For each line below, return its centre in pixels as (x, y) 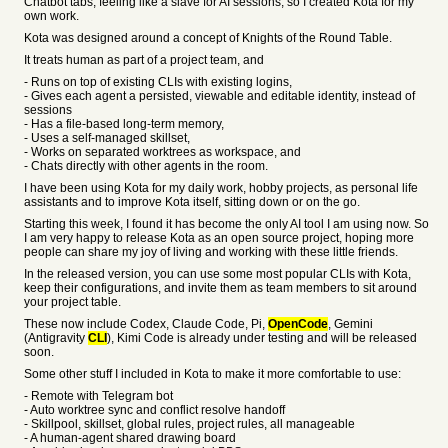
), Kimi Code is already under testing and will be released (262, 338)
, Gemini (350, 324)
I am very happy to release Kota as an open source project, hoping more (219, 238)
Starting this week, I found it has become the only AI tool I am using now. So (226, 224)
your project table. (72, 302)
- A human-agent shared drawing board (130, 438)
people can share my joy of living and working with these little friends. (211, 252)
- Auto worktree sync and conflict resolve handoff (154, 410)
